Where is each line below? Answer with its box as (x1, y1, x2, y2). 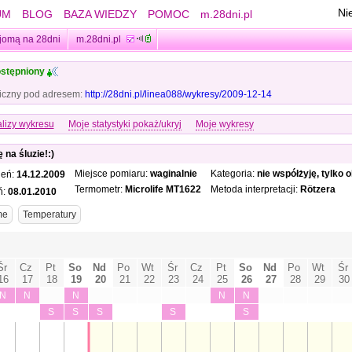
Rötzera (299, 184, 335, 196)
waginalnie (149, 168, 197, 180)
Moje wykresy (195, 119, 254, 130)
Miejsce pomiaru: (74, 168, 150, 180)
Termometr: (74, 184, 125, 196)
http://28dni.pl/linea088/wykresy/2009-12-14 (84, 89, 272, 101)
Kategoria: (210, 168, 257, 180)
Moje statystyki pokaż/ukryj (68, 119, 181, 130)
